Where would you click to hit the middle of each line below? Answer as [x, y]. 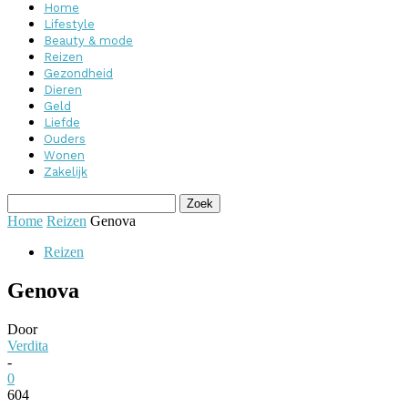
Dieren [63, 90]
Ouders [65, 139]
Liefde [62, 122]
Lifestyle [69, 24]
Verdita [28, 345]
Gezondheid [78, 73]
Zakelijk [66, 172]
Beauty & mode [88, 41]
